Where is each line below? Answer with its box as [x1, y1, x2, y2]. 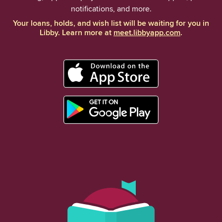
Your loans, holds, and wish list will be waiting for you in [13, 18, 209, 29]
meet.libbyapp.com [113, 28, 180, 39]
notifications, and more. [70, 4, 152, 14]
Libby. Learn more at [40, 28, 113, 39]
